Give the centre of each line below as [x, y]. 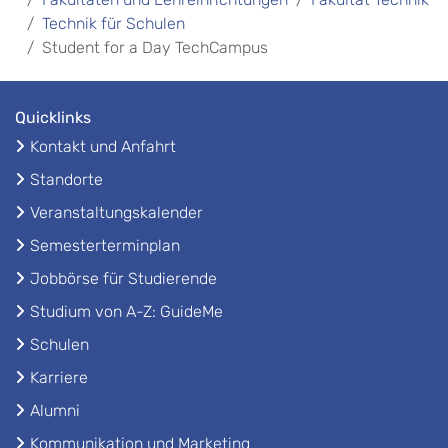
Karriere [59, 378]
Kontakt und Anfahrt [103, 147]
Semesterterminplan [105, 246]
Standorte [66, 180]
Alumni [55, 411]
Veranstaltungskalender [116, 213]
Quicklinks [53, 118]
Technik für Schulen [113, 24]
